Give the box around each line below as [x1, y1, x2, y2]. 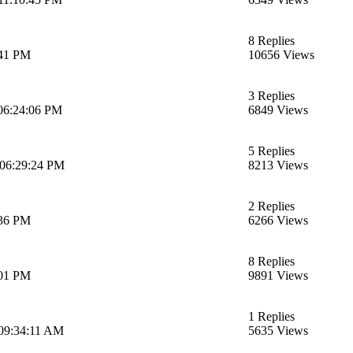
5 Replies [248, 143, 295, 158]
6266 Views [248, 213, 308, 227]
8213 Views [248, 158, 308, 172]
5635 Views [248, 323, 308, 337]
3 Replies [248, 88, 295, 102]
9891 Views [248, 268, 308, 282]
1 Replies [248, 309, 295, 323]
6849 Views [248, 102, 308, 117]
